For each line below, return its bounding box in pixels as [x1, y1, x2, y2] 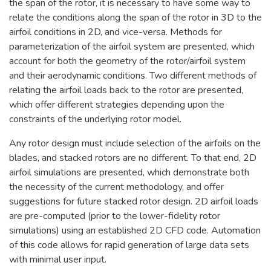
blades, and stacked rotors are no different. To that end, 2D [9, 151, 256, 165]
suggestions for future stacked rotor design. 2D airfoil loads [9, 194, 258, 208]
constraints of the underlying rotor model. [9, 112, 181, 126]
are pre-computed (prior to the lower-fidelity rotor [9, 209, 220, 223]
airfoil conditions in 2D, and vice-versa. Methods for [9, 25, 222, 39]
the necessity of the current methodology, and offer [9, 180, 224, 194]
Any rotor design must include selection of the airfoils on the [9, 136, 261, 150]
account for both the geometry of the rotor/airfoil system [9, 54, 246, 68]
